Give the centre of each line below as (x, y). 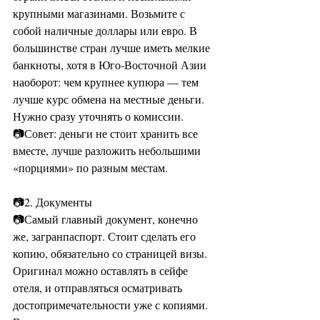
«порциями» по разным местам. (90, 167)
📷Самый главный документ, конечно (107, 219)
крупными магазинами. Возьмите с (100, 13)
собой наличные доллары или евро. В (106, 30)
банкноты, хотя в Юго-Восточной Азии (111, 65)
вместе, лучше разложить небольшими (108, 150)
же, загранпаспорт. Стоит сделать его (106, 236)
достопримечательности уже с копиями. (112, 305)
